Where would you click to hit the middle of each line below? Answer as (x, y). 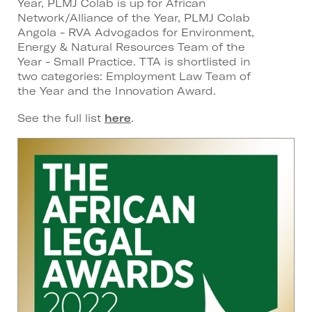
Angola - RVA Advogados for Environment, (136, 32)
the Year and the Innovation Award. (117, 91)
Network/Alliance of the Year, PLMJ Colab (134, 17)
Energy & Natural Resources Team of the (131, 47)
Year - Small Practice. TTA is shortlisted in (134, 61)
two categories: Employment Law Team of (134, 76)
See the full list (61, 118)
